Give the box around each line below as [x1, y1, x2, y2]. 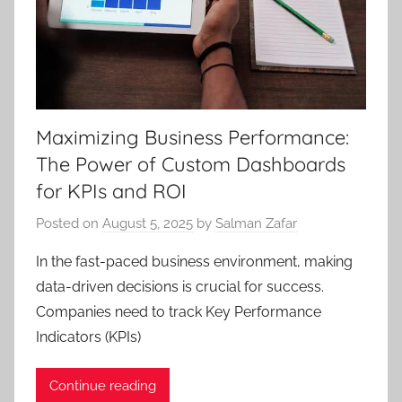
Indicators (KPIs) [36, 328, 141, 345]
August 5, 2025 [102, 214, 193, 232]
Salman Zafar [215, 214, 297, 232]
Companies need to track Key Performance [36, 302, 321, 320]
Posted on [36, 214, 102, 232]
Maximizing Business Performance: [36, 125, 349, 151]
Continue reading [49, 378, 156, 395]
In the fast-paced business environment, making [36, 252, 353, 270]
